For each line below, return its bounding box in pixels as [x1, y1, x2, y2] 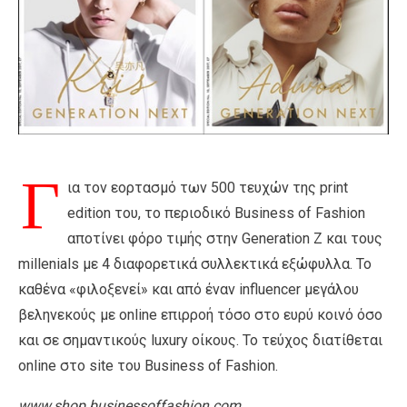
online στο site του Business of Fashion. [18, 357, 278, 375]
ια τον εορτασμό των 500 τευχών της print [67, 179, 348, 197]
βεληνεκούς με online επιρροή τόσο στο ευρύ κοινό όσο [18, 306, 382, 324]
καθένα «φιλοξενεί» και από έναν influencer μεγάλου [18, 281, 359, 299]
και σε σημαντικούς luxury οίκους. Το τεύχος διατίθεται [18, 332, 382, 350]
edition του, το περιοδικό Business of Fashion [67, 204, 365, 223]
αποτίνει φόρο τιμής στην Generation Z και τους [67, 230, 382, 248]
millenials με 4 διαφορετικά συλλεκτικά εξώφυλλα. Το [18, 255, 372, 273]
